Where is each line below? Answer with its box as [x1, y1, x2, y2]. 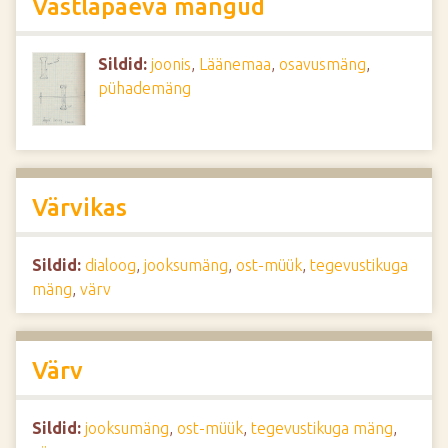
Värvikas [32, 194, 127, 221]
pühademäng [98, 79, 192, 97]
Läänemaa [199, 55, 272, 73]
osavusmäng [279, 55, 367, 73]
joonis [151, 55, 192, 73]
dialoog [85, 256, 136, 274]
